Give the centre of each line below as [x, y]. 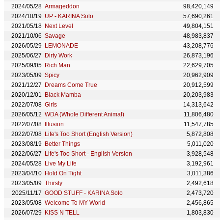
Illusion [54, 124]
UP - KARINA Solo [69, 16]
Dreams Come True [71, 85]
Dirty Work [58, 55]
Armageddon [62, 6]
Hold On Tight [63, 173]
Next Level [59, 26]
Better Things [62, 144]
